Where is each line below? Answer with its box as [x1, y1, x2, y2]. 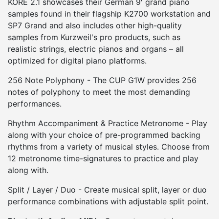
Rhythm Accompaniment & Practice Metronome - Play [8, 118, 207, 129]
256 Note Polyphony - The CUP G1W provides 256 [8, 75, 197, 86]
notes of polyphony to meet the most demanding [8, 87, 190, 97]
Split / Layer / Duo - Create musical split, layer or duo [8, 185, 207, 195]
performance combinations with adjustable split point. [8, 197, 208, 207]
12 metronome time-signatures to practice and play [8, 153, 198, 164]
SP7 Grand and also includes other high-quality [8, 21, 182, 31]
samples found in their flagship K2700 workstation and [8, 9, 211, 19]
